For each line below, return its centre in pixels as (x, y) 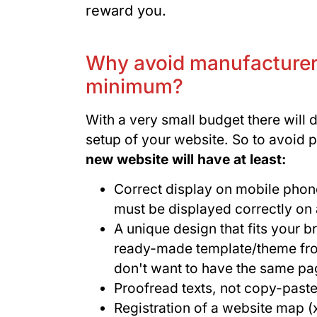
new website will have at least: (185, 159)
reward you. (126, 11)
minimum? (134, 86)
